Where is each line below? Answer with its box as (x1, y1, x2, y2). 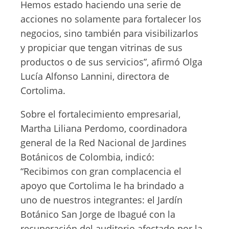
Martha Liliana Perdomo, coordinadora (20, 122, 187, 134)
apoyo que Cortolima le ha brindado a (20, 179, 184, 192)
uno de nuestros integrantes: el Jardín (20, 194, 182, 206)
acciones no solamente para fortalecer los (20, 13, 201, 25)
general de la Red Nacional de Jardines (20, 136, 187, 149)
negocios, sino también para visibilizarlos (20, 27, 198, 39)
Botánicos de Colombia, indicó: (20, 151, 154, 163)
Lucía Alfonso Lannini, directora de (20, 70, 169, 82)
